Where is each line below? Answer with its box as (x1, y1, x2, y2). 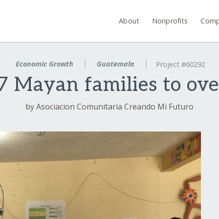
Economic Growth (14, 59, 76, 68)
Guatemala (95, 59, 136, 68)
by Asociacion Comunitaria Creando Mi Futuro (25, 101, 194, 112)
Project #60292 (155, 60, 205, 69)
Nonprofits (152, 16, 188, 25)
